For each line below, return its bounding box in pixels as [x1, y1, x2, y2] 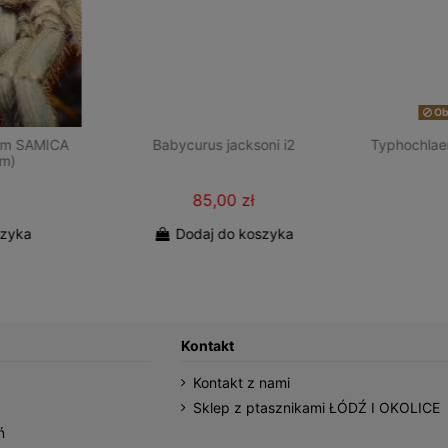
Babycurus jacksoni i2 [152, 136, 295, 154]
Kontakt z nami [192, 374, 290, 392]
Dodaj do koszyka [175, 224, 294, 242]
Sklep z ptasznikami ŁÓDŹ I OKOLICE [192, 398, 440, 416]
